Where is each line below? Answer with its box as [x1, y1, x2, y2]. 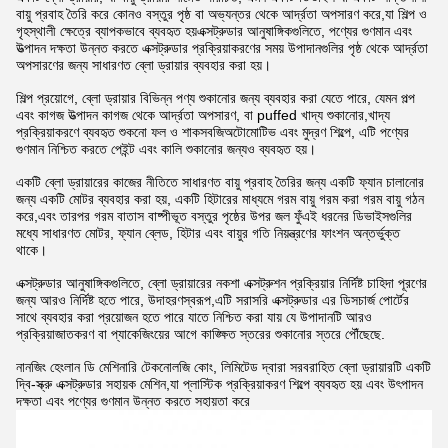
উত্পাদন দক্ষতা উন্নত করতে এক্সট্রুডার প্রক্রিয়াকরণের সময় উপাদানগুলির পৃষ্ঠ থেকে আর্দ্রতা [16, 40, 428, 56]
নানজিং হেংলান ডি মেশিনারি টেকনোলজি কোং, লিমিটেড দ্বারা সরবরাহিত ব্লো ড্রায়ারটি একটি [16, 359, 431, 375]
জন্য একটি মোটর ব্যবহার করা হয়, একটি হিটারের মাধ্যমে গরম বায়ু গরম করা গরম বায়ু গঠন [16, 191, 424, 207]
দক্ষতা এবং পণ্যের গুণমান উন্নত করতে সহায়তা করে [16, 393, 250, 409]
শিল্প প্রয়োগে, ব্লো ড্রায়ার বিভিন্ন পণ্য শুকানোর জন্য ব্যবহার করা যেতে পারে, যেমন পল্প [16, 90, 415, 106]
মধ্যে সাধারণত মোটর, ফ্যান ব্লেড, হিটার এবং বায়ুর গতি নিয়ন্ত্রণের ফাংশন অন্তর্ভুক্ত [16, 225, 400, 241]
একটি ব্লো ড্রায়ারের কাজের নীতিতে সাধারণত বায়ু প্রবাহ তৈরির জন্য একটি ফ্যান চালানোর [16, 174, 424, 190]
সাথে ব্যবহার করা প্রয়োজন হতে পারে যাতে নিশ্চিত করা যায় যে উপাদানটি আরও [16, 309, 372, 325]
